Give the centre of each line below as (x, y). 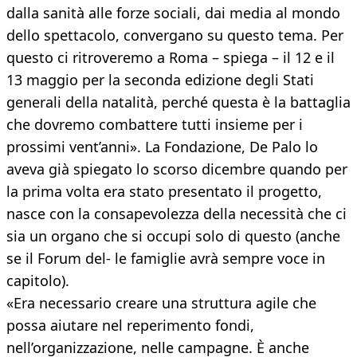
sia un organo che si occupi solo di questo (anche (173, 236)
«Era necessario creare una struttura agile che (161, 303)
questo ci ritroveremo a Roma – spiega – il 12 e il (171, 58)
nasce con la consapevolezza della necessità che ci (177, 214)
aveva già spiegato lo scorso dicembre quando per (177, 169)
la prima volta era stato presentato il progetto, (164, 192)
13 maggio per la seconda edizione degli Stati (160, 80)
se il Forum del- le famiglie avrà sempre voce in (166, 259)
